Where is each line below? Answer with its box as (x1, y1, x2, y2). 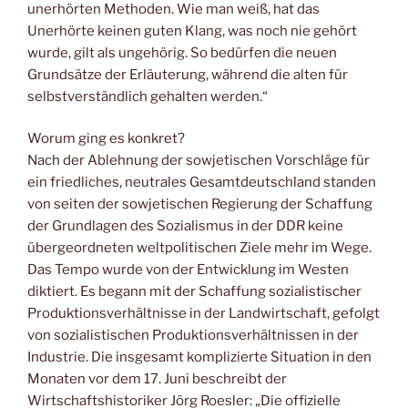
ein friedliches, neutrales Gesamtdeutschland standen (27, 174, 376, 191)
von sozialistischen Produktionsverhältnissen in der (27, 327, 359, 344)
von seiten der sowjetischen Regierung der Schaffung (27, 196, 372, 213)
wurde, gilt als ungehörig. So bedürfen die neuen (27, 44, 337, 61)
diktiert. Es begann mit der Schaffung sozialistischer (27, 283, 362, 301)
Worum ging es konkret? (27, 130, 185, 148)
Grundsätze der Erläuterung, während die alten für (27, 66, 348, 83)
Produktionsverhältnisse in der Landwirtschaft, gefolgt (27, 305, 380, 322)
